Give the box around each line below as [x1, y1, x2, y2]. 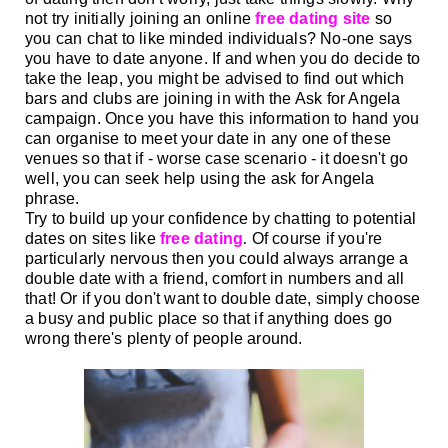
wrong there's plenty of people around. [25, 329, 303, 347]
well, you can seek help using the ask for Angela [25, 169, 375, 187]
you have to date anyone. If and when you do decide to [25, 49, 421, 67]
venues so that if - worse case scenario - [25, 149, 317, 167]
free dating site [255, 9, 371, 27]
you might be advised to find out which [127, 69, 405, 87]
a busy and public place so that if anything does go [25, 309, 393, 327]
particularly [25, 249, 106, 267]
